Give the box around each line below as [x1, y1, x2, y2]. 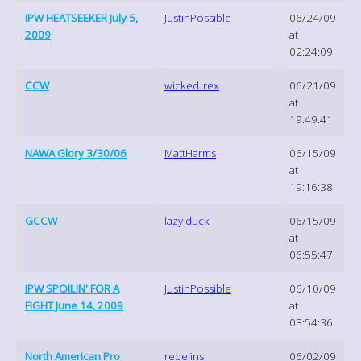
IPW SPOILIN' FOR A [25, 280, 119, 296]
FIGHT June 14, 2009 [25, 297, 123, 313]
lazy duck [164, 213, 210, 228]
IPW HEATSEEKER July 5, [25, 10, 138, 25]
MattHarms [164, 145, 216, 160]
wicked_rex [164, 77, 219, 93]
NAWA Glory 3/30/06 [25, 145, 127, 160]
